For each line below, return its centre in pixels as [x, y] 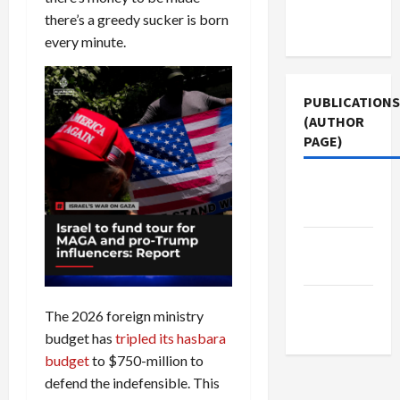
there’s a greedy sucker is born [137, 19]
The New [331, 187]
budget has [80, 338]
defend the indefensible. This [132, 383]
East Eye [331, 325]
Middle [325, 303]
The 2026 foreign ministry [124, 316]
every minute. [85, 41]
